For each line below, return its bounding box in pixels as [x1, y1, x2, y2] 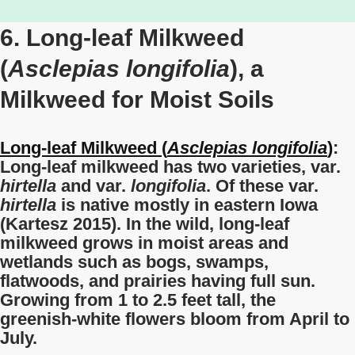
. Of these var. [206, 176, 319, 196]
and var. [56, 176, 131, 196]
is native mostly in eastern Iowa [56, 195, 318, 215]
